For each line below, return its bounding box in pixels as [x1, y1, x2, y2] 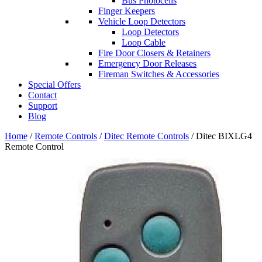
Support [28, 101, 57, 111]
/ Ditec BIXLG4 [189, 131, 252, 142]
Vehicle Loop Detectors [98, 16, 185, 27]
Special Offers [28, 80, 81, 90]
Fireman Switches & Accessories [98, 69, 219, 80]
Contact [28, 90, 57, 101]
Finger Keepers [98, 6, 155, 16]
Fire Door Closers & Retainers [98, 48, 211, 58]
